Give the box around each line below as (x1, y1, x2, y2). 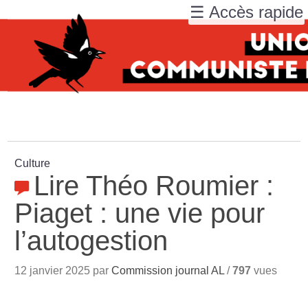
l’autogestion (14, 225, 168, 256)
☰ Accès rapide (190, 3, 303, 21)
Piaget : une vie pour (14, 198, 265, 228)
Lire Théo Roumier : (34, 170, 274, 201)
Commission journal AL (111, 265, 225, 276)
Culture (14, 157, 51, 169)
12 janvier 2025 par (14, 265, 112, 276)
